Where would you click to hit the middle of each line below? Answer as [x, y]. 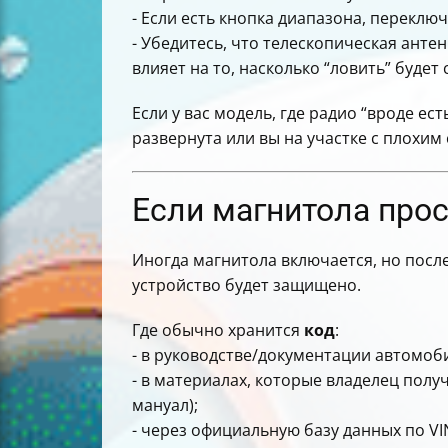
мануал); [165, 404]
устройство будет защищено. [246, 284]
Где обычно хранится [218, 329]
